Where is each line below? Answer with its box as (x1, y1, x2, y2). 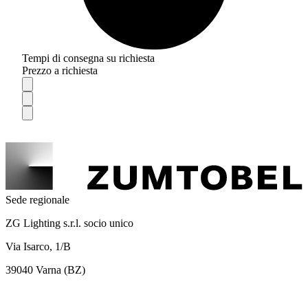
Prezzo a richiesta (22, 65, 98, 77)
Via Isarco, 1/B (5, 240, 71, 252)
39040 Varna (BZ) (5, 263, 85, 276)
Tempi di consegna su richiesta (22, 52, 155, 65)
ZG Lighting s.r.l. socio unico (5, 217, 133, 229)
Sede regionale (5, 193, 69, 206)
